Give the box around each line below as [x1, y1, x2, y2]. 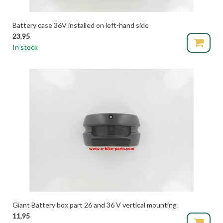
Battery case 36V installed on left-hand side [12, 20, 149, 29]
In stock [12, 42, 38, 51]
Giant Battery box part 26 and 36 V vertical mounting [12, 200, 177, 209]
